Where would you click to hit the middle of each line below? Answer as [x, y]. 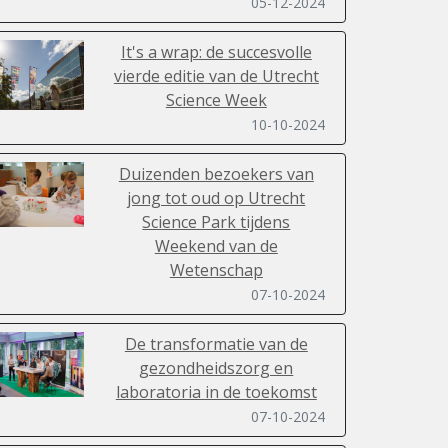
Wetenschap [216, 270]
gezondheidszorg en [216, 368]
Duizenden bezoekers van [216, 174]
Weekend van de [216, 246]
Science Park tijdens [216, 222]
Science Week [216, 100]
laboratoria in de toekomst [216, 392]
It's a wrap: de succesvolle [216, 52]
